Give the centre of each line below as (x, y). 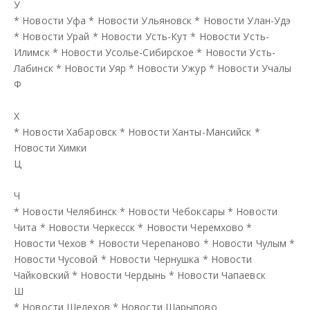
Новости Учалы (254, 68)
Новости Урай (56, 36)
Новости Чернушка (154, 259)
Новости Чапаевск (221, 275)
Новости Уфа (54, 20)
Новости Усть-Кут (144, 36)
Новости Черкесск (92, 227)
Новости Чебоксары (176, 211)
